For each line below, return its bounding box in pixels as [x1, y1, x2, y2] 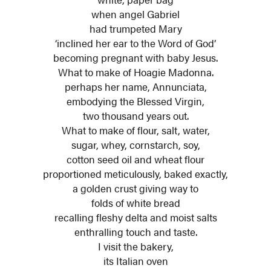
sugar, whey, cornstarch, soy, [71, 137, 200, 152]
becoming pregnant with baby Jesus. [53, 50, 218, 65]
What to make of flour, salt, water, [61, 122, 210, 137]
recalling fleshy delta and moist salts [54, 209, 217, 224]
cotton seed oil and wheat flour [67, 151, 204, 166]
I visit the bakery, [97, 238, 174, 253]
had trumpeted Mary [89, 21, 182, 36]
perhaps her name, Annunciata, [64, 79, 207, 94]
